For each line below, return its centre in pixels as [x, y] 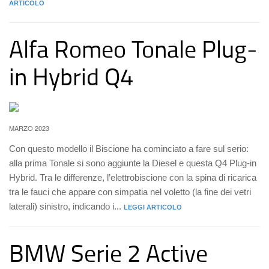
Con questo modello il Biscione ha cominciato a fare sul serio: [129, 149]
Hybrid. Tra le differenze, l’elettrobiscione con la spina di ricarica [133, 177]
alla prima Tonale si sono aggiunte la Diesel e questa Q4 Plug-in [133, 163]
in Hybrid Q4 [71, 76]
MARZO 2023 [29, 128]
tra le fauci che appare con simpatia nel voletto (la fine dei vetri [130, 192]
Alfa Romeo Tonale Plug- [133, 48]
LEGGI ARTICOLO [153, 207]
